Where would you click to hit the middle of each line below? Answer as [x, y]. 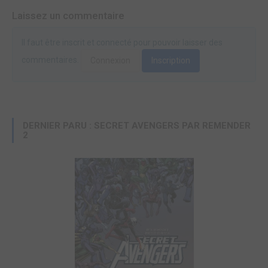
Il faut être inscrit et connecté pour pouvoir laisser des [122, 42]
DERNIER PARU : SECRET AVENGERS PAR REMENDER [137, 126]
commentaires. [51, 60]
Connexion [110, 60]
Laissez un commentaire [68, 16]
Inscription [171, 60]
